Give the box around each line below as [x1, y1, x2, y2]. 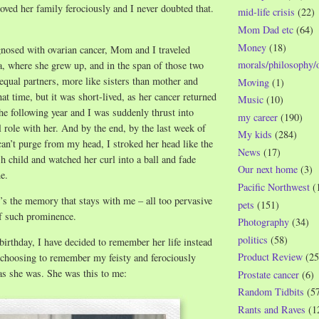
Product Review [238, 250, 303, 264]
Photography [238, 215, 289, 229]
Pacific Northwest [238, 180, 310, 194]
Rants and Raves [238, 302, 305, 316]
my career [238, 110, 278, 124]
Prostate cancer [238, 267, 299, 281]
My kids [238, 127, 272, 142]
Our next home [238, 162, 298, 177]
